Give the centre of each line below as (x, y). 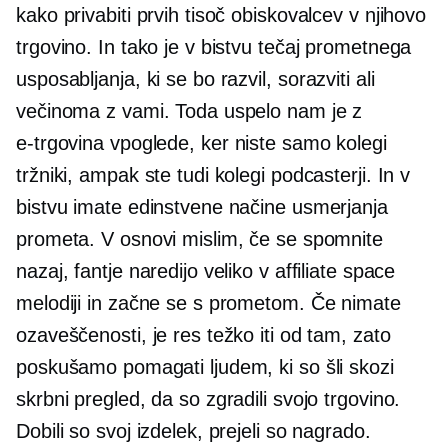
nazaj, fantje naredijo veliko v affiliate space (206, 271)
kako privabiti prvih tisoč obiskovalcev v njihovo (221, 15)
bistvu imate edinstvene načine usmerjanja (202, 207)
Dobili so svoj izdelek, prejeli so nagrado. (193, 431)
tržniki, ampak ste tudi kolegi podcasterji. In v (213, 175)
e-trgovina (60, 143)
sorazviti (313, 79)
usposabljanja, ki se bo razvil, (147, 79)
